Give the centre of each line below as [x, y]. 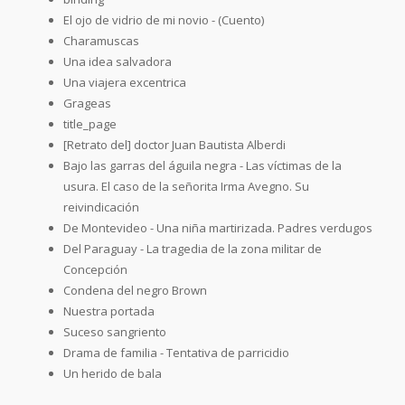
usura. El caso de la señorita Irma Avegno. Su [186, 186]
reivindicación [101, 207]
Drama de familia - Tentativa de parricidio [176, 352]
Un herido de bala [113, 373]
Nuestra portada [109, 311]
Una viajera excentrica [125, 82]
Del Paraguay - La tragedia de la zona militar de [193, 248]
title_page [90, 123]
